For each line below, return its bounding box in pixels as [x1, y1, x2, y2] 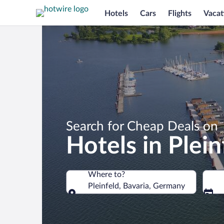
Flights [168, 9, 191, 17]
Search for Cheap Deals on [66, 120, 218, 133]
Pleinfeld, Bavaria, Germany [88, 182, 185, 190]
